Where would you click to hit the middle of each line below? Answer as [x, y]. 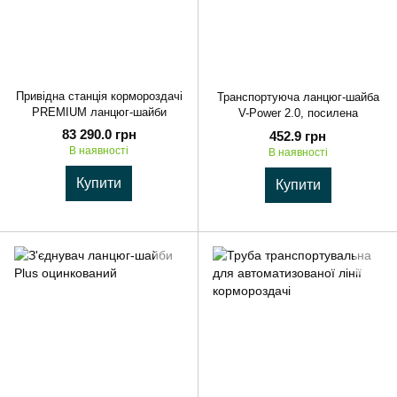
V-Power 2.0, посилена [298, 113]
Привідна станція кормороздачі [99, 97]
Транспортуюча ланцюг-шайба [298, 97]
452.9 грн [298, 136]
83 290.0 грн [99, 135]
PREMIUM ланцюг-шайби [99, 113]
